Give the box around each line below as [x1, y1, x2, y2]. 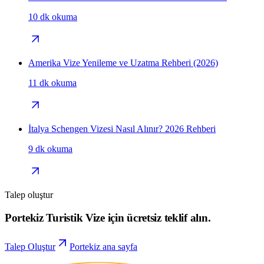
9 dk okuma [28, 144, 72, 154]
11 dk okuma [28, 78, 77, 88]
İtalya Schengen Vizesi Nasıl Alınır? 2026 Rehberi [28, 124, 216, 134]
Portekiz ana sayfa [70, 241, 137, 252]
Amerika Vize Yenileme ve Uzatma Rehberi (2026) [28, 58, 218, 68]
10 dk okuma [28, 12, 77, 22]
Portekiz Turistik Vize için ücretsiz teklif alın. [5, 211, 211, 224]
